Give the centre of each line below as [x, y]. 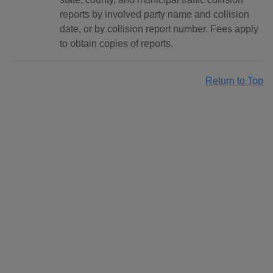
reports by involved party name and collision [154, 15]
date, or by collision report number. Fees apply [159, 29]
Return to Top [234, 81]
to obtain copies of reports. [116, 44]
